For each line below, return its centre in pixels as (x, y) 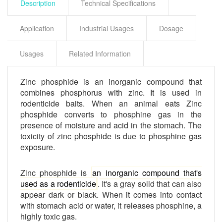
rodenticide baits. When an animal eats (103, 103)
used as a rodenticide (58, 183)
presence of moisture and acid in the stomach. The (111, 125)
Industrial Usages (107, 28)
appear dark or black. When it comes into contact (111, 194)
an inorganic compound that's (147, 172)
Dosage (171, 28)
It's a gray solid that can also (151, 183)
